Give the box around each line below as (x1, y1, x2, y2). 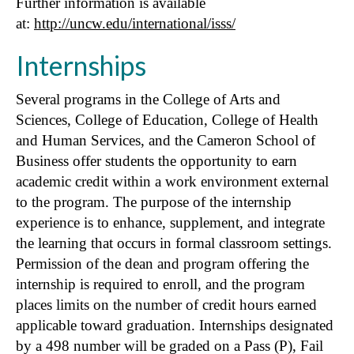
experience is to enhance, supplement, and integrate (16, 213, 325, 231)
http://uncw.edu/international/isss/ (34, 14, 235, 32)
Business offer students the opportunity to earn (16, 152, 297, 169)
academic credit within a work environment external (16, 172, 329, 190)
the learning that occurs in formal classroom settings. (16, 234, 332, 251)
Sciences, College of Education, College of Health (16, 111, 318, 128)
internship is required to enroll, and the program (16, 275, 305, 292)
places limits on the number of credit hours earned (16, 296, 317, 313)
